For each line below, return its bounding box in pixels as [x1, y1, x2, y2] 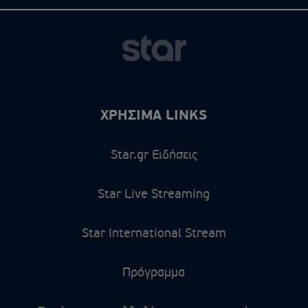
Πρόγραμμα [122, 265, 186, 280]
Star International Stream [81, 225, 226, 241]
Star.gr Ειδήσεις [110, 147, 197, 163]
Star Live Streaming [98, 186, 210, 202]
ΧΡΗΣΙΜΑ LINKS [100, 107, 208, 125]
